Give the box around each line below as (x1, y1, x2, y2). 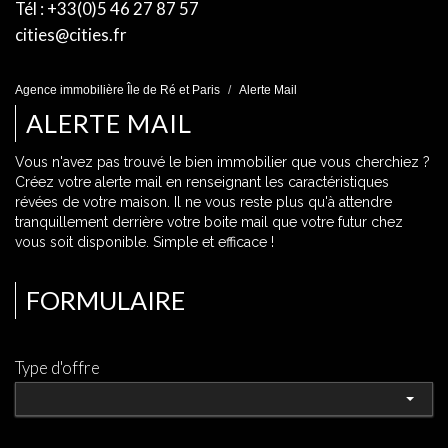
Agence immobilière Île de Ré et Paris (15, 83, 220, 97)
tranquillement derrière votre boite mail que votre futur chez (15, 214, 403, 230)
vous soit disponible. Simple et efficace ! (15, 234, 274, 250)
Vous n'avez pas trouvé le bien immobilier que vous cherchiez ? (15, 154, 430, 170)
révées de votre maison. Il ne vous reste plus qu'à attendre (15, 194, 392, 210)
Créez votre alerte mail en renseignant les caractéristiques (15, 174, 389, 190)
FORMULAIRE (26, 285, 185, 315)
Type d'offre (15, 357, 100, 378)
